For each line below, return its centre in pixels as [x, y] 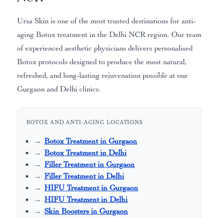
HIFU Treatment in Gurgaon [91, 188]
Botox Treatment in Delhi [86, 153]
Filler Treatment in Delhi [84, 176]
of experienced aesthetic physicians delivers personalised [105, 48]
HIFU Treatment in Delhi [86, 200]
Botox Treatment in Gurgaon [91, 141]
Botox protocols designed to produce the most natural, [102, 62]
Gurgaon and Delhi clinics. [59, 89]
